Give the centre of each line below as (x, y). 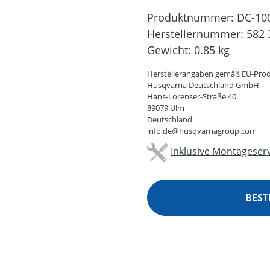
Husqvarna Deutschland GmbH (203, 85)
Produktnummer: (192, 17)
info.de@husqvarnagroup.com (202, 131)
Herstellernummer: (197, 34)
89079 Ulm (166, 108)
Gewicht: (171, 50)
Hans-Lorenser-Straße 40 (192, 96)
